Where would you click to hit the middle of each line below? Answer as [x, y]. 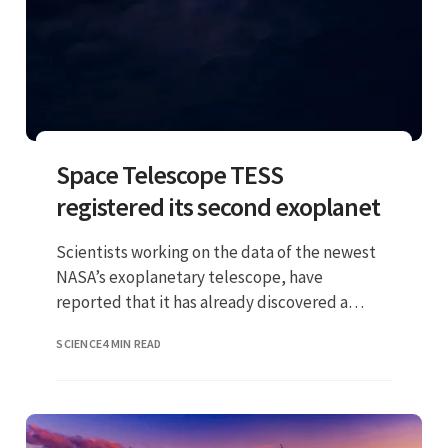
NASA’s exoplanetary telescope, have [190, 276]
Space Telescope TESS [170, 174]
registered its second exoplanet [218, 206]
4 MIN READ [132, 343]
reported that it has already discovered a [202, 301]
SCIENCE [79, 343]
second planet [108, 326]
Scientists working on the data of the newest [216, 251]
